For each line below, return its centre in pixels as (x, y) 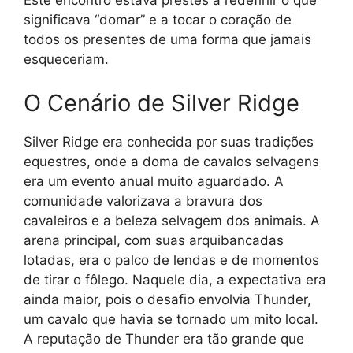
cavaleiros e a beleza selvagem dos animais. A (172, 220)
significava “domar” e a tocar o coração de (158, 20)
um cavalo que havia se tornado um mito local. (171, 319)
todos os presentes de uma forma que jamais (167, 39)
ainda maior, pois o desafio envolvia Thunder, (167, 299)
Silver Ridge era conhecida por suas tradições (169, 141)
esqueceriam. (66, 59)
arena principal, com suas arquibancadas (154, 240)
